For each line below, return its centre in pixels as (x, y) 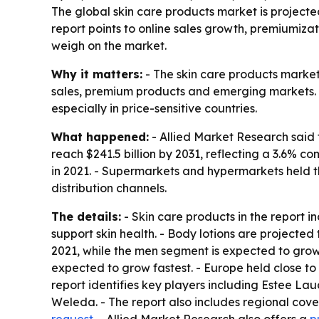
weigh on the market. (109, 46)
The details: (86, 216)
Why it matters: (97, 74)
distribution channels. (109, 188)
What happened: (100, 137)
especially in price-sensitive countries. (154, 108)
